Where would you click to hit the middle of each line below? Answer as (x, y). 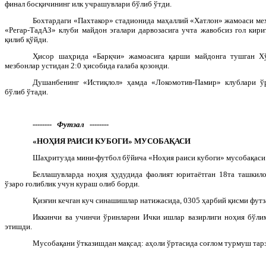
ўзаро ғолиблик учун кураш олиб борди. (72, 183)
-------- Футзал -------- (71, 124)
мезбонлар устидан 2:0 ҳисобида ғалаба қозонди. (87, 65)
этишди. (18, 226)
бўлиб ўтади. (26, 91)
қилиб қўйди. (26, 39)
